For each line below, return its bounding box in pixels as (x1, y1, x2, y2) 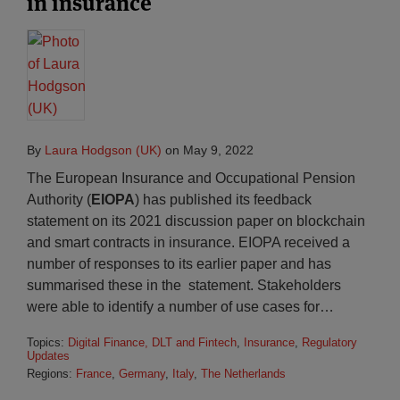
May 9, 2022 (183, 143, 254, 157)
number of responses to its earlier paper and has (27, 256, 331, 271)
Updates (27, 349, 70, 362)
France (76, 367, 112, 380)
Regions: (27, 367, 76, 380)
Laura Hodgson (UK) (45, 143, 162, 157)
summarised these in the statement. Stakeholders (27, 278, 341, 293)
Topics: (27, 336, 68, 349)
